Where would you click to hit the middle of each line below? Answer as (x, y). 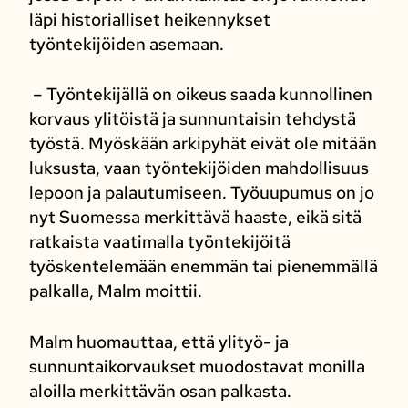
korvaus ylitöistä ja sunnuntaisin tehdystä (192, 119)
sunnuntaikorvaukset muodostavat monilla (197, 366)
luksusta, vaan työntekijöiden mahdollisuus (199, 168)
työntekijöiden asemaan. (126, 44)
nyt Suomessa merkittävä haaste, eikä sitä (195, 218)
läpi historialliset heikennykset (149, 19)
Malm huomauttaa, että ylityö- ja (158, 342)
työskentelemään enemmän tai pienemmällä (203, 267)
